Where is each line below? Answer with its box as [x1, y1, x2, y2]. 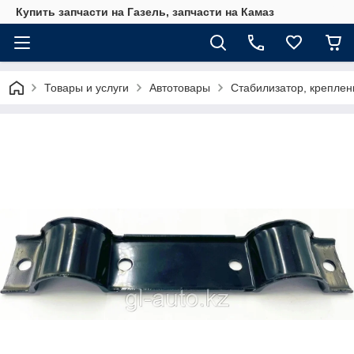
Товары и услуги [44, 81, 129, 94]
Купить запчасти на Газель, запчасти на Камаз [16, 6, 274, 18]
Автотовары [149, 81, 210, 94]
